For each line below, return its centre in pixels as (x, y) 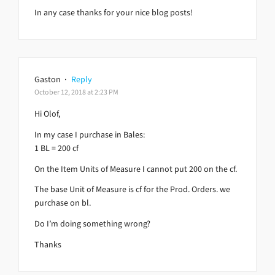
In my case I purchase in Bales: (90, 134)
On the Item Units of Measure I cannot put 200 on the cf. (136, 169)
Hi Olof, (47, 114)
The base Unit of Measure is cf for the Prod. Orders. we (132, 190)
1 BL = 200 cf (56, 148)
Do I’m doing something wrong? (92, 224)
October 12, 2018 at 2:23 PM (76, 92)
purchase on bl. (63, 203)
